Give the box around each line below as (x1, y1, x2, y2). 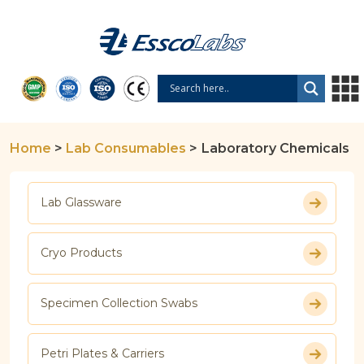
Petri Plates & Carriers (41, 346, 164, 362)
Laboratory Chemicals (201, 140, 349, 156)
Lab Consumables (66, 140, 186, 156)
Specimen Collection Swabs (41, 296, 197, 311)
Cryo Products (41, 245, 122, 261)
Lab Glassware (41, 195, 122, 210)
